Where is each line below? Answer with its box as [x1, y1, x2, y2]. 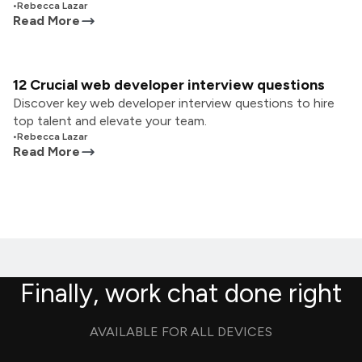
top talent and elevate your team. [13, 113, 207, 128]
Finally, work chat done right [20, 278, 342, 309]
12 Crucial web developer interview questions [13, 76, 325, 94]
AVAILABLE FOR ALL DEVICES [90, 324, 272, 339]
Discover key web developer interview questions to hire [13, 95, 335, 111]
